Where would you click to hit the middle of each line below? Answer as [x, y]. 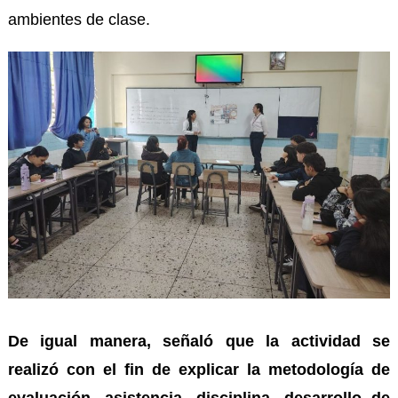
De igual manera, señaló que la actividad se [199, 342]
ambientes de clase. [79, 20]
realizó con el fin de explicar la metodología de [199, 370]
